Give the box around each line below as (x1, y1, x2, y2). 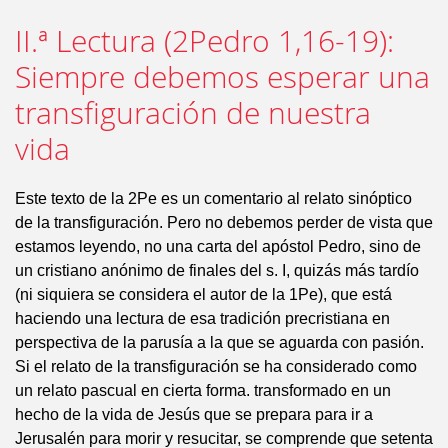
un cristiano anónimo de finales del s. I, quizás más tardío (15, 262, 419, 279)
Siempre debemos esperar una (15, 57, 430, 97)
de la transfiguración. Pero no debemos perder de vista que (15, 214, 433, 231)
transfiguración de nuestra (15, 93, 371, 133)
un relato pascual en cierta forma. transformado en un (15, 382, 391, 399)
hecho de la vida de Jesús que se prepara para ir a (15, 406, 373, 423)
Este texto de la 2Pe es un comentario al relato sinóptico (15, 190, 412, 207)
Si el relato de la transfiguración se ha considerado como (15, 358, 417, 375)
